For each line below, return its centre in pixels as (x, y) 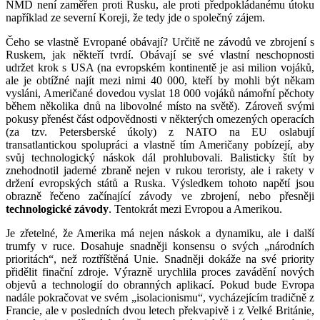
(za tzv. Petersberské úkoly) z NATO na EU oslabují (160, 131)
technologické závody (57, 209)
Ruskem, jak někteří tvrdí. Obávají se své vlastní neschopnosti (160, 54)
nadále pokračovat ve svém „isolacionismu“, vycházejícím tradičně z (160, 297)
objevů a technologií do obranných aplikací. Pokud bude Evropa (160, 284)
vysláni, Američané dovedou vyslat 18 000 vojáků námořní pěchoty (160, 93)
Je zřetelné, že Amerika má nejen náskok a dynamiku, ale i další (160, 233)
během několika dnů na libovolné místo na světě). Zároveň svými (160, 106)
